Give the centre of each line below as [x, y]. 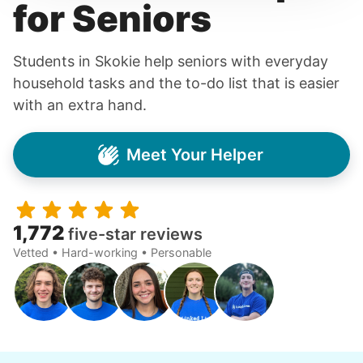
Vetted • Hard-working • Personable [112, 252]
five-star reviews [135, 234]
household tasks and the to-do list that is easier [176, 83]
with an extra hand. [80, 105]
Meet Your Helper [194, 154]
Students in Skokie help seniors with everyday [171, 61]
